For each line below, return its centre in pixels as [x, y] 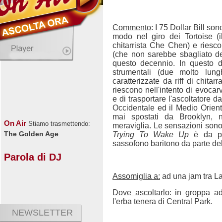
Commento [132, 27]
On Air [16, 123]
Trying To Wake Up [151, 134]
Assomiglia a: [136, 176]
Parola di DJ [33, 157]
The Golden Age [31, 134]
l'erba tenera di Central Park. [163, 201]
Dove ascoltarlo [141, 192]
